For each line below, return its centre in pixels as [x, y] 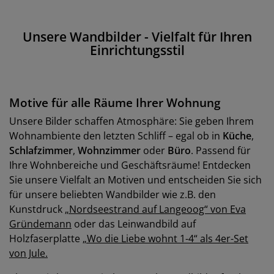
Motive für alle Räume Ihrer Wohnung [115, 102]
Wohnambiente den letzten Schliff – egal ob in [116, 136]
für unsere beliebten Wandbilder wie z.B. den [113, 194]
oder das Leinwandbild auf [134, 224]
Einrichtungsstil [137, 50]
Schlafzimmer [41, 150]
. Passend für [221, 150]
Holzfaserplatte [46, 239]
